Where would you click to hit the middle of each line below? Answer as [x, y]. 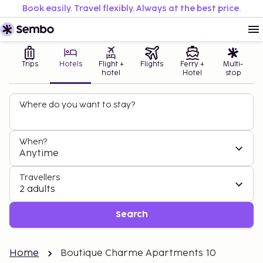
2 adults [37, 189]
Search [131, 215]
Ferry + [193, 64]
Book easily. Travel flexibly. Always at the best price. [131, 9]
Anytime [39, 154]
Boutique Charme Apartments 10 [138, 253]
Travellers [40, 178]
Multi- [233, 64]
